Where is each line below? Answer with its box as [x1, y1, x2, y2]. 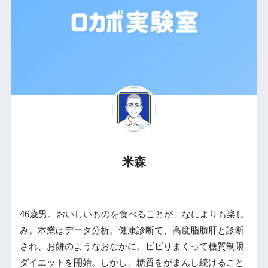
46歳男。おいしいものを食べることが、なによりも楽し [19, 209, 245, 220]
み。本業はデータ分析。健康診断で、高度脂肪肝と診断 [19, 226, 244, 236]
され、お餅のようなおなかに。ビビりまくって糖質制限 [19, 242, 244, 252]
